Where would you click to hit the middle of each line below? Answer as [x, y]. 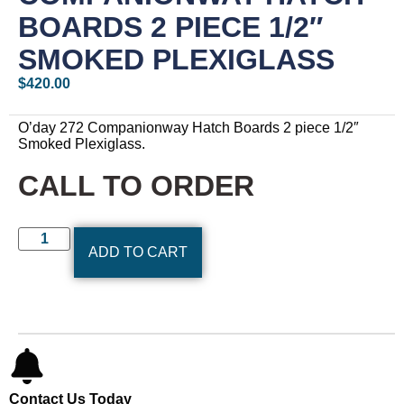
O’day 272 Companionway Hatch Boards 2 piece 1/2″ [188, 127]
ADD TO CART [138, 252]
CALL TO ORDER [136, 185]
